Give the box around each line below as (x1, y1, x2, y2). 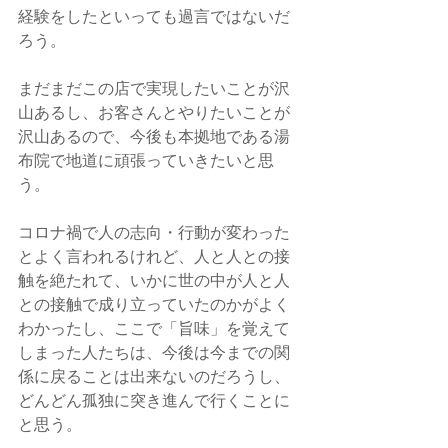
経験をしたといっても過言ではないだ (18, 5, 290, 26)
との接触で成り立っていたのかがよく (18, 293, 290, 314)
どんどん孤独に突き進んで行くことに (18, 389, 290, 410)
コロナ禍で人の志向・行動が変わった (18, 221, 290, 242)
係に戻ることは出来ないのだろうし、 (18, 365, 290, 386)
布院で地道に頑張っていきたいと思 (18, 149, 274, 170)
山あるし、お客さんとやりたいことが (18, 101, 290, 122)
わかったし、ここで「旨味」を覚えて (18, 317, 290, 338)
